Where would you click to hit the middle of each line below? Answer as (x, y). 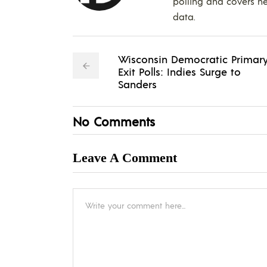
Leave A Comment (125, 157)
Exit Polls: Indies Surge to (179, 71)
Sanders (137, 83)
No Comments (114, 121)
